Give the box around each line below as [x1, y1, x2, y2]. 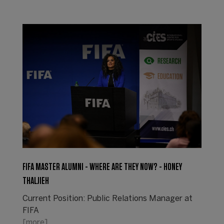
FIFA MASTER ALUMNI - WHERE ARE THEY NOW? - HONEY [22, 161, 182, 172]
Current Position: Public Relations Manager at [22, 194, 192, 202]
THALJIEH [22, 175, 49, 186]
